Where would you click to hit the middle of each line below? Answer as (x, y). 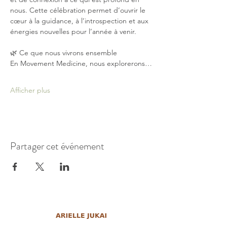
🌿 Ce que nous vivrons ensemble (64, 53)
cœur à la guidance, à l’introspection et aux (80, 21)
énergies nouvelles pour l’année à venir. (73, 31)
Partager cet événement (57, 146)
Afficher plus (30, 90)
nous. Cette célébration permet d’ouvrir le (79, 10)
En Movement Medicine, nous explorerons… (81, 63)
